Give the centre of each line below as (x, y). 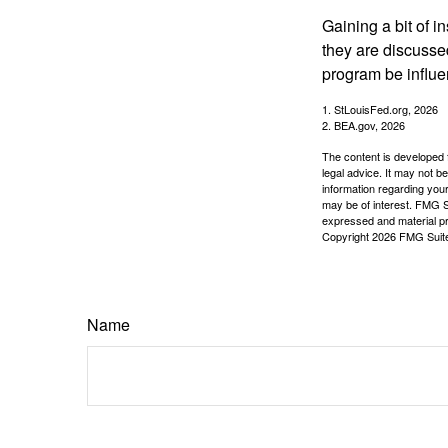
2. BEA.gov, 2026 (363, 124)
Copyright (347, 235)
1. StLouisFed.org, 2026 (380, 108)
